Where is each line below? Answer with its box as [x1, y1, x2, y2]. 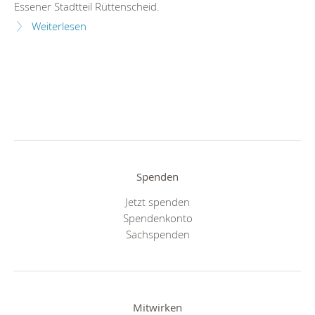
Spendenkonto [122, 210, 193, 225]
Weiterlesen [32, 20, 86, 34]
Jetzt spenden [125, 194, 190, 209]
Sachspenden [125, 226, 190, 241]
